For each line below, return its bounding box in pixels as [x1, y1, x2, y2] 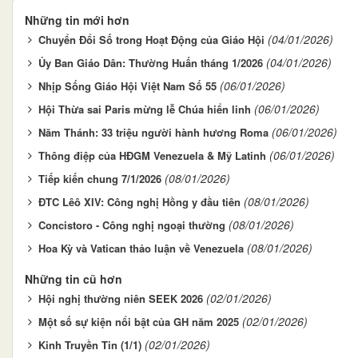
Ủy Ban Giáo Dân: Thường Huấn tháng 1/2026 [38, 55, 263, 71]
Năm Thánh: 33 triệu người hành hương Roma [38, 125, 268, 141]
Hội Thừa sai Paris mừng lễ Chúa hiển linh [38, 101, 251, 117]
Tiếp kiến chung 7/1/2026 [38, 171, 161, 187]
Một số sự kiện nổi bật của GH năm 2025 [38, 314, 239, 330]
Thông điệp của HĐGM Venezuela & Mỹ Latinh [38, 148, 266, 164]
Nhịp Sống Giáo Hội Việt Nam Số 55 [38, 78, 217, 94]
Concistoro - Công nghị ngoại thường [38, 217, 225, 233]
